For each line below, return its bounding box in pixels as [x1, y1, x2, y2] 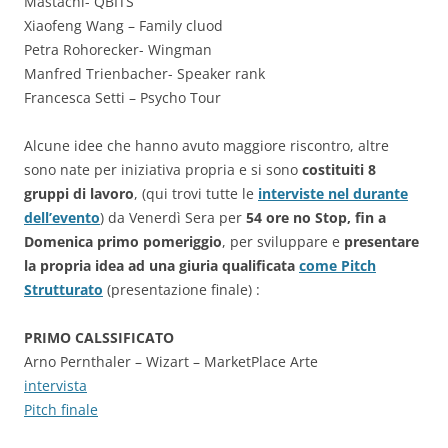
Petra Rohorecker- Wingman [24, 40, 212, 59]
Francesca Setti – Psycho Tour [24, 88, 221, 107]
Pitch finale [24, 400, 98, 419]
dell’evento [24, 208, 100, 227]
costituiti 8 [298, 160, 376, 179]
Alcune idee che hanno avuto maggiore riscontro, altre [24, 136, 389, 155]
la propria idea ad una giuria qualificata [24, 256, 299, 275]
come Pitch [299, 256, 376, 275]
